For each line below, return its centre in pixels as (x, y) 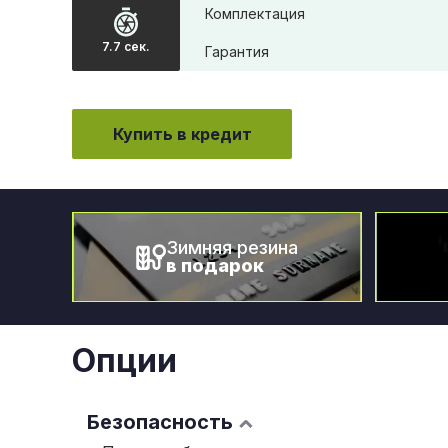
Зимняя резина (232, 247)
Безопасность (160, 422)
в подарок (215, 265)
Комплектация (255, 13)
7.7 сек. (126, 47)
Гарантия (237, 51)
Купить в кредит (182, 134)
